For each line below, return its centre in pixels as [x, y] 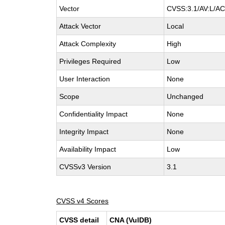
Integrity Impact [84, 132]
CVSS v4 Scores [83, 201]
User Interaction [85, 79]
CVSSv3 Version [85, 167]
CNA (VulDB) [131, 220]
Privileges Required [90, 61]
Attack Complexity [88, 44]
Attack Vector [80, 26]
